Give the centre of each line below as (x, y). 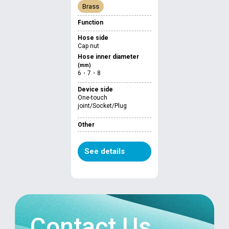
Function (90, 22)
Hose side (93, 38)
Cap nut (88, 46)
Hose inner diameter (108, 56)
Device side (95, 89)
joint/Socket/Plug (102, 106)
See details (105, 151)
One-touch (93, 97)
